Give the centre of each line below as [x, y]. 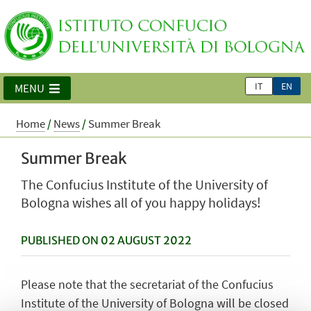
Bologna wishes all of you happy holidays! [141, 203]
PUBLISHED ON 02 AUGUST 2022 [106, 241]
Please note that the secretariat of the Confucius [147, 284]
